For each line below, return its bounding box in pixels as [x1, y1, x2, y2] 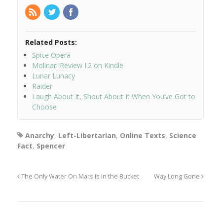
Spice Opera [32, 50, 71, 60]
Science [169, 131, 196, 141]
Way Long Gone [154, 172, 201, 181]
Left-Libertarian [58, 131, 116, 141]
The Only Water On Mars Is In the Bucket [20, 172, 139, 181]
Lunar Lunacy [32, 71, 75, 81]
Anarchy [25, 131, 54, 141]
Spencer [37, 141, 65, 151]
